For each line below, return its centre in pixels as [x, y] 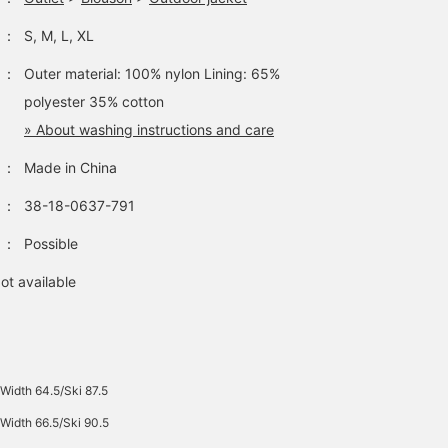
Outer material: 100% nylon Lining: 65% [152, 73]
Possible [51, 243]
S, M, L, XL [59, 35]
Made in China [70, 167]
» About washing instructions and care [149, 129]
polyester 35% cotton [94, 101]
